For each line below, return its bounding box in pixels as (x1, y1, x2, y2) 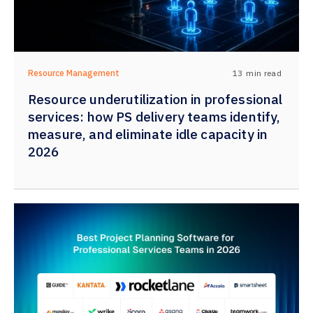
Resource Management (28, 68, 119, 78)
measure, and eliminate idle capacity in (28, 126, 268, 143)
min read (246, 67, 282, 78)
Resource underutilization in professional (28, 91, 283, 108)
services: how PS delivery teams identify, (28, 108, 281, 125)
